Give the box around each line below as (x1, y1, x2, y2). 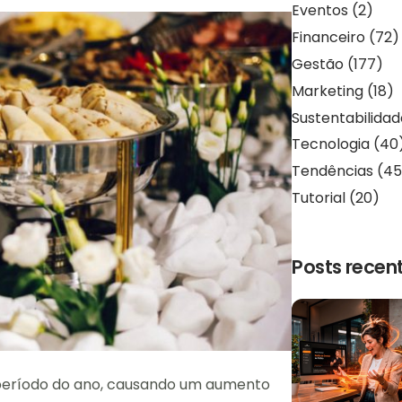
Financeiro (292, 27, 366, 48)
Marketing (292, 80, 364, 101)
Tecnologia (292, 134, 371, 155)
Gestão (292, 53, 345, 74)
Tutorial (292, 187, 346, 208)
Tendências (292, 161, 374, 182)
